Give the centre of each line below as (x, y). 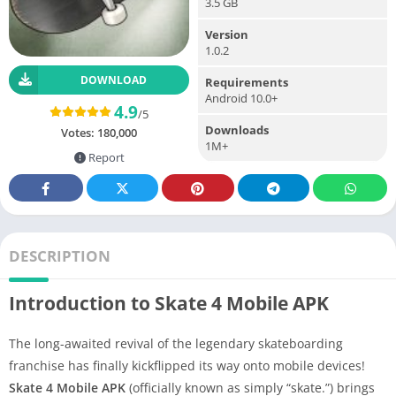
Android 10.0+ (241, 98)
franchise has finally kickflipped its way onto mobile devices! (187, 365)
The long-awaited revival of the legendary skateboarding (176, 343)
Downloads (237, 129)
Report (105, 157)
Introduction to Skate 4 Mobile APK (169, 303)
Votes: (79, 132)
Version (227, 34)
